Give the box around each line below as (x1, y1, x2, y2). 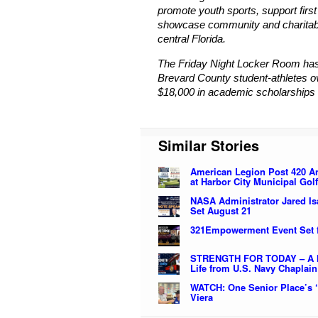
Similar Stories (158, 134, 259, 155)
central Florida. (158, 32, 226, 45)
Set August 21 (190, 203, 251, 217)
